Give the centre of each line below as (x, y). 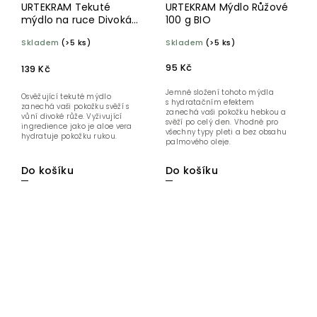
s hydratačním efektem (210, 103)
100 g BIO (188, 20)
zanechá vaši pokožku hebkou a (226, 113)
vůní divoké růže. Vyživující (72, 117)
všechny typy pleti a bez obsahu (226, 132)
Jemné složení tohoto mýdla (220, 93)
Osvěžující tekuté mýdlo (66, 97)
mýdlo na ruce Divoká (76, 20)
